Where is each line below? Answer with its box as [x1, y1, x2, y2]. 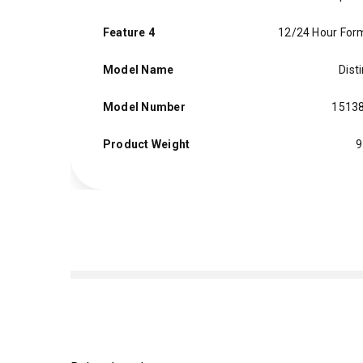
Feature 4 [103, 26, 156, 39]
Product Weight [103, 138, 190, 151]
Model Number [103, 100, 186, 113]
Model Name [103, 63, 174, 76]
